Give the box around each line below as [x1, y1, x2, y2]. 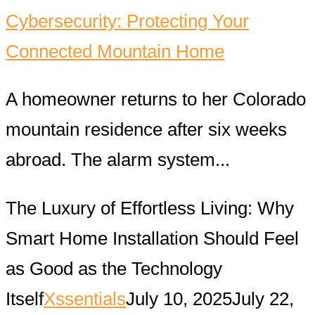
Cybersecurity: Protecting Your [6, 11, 249, 31]
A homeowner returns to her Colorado [6, 89, 306, 110]
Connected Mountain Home [6, 41, 224, 61]
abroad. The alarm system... [6, 150, 230, 170]
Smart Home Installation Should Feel [6, 228, 299, 248]
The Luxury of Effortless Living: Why [6, 198, 294, 218]
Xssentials [44, 288, 126, 309]
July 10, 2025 [126, 288, 232, 309]
